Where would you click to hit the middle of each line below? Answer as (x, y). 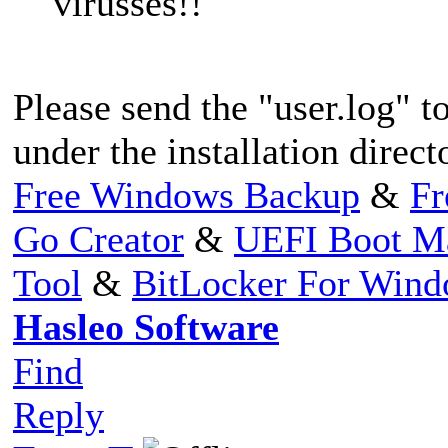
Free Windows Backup (186, 194)
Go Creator (98, 238)
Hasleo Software (146, 326)
